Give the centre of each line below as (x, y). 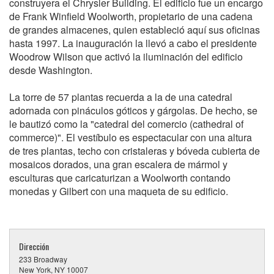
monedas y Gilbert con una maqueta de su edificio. (119, 191)
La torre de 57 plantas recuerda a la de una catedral (121, 97)
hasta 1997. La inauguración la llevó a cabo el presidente (133, 43)
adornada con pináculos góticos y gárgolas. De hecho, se (133, 110)
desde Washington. (51, 70)
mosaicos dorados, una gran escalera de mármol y (118, 164)
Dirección (34, 246)
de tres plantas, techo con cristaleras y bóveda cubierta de (135, 150)
